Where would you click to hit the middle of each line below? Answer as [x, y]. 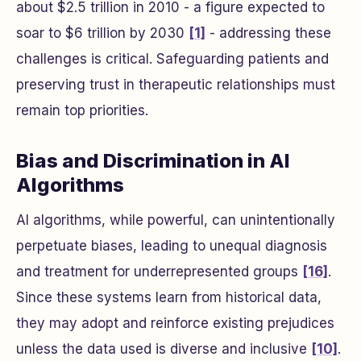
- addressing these [268, 33]
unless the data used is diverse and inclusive [164, 349]
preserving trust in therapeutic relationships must [176, 85]
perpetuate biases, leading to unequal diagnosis [172, 246]
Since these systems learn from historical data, [169, 297]
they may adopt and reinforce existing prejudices [175, 323]
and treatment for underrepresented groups [159, 272]
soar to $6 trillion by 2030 [102, 33]
